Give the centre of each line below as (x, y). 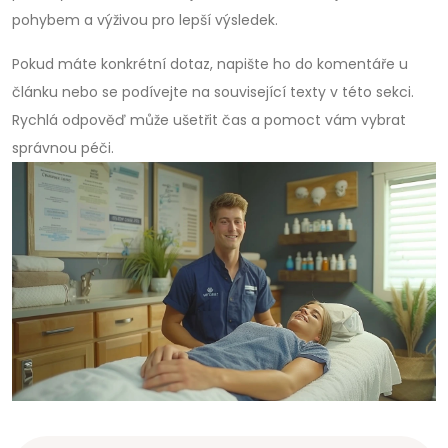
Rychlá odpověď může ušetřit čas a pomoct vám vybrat (209, 120)
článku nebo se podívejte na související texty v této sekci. (213, 92)
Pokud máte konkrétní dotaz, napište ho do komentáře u (210, 64)
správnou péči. (63, 148)
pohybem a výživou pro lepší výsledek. (145, 20)
